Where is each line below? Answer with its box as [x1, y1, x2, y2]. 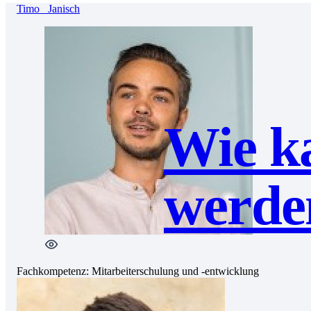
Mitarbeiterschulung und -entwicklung [92, 264, 259, 277]
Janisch [48, 2, 80, 15]
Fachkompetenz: [17, 264, 89, 277]
